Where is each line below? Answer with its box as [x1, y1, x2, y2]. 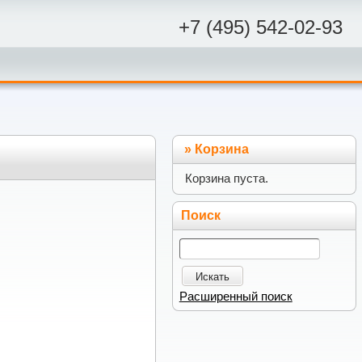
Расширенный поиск [179, 289, 293, 303]
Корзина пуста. [185, 172, 269, 186]
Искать [195, 270, 229, 283]
